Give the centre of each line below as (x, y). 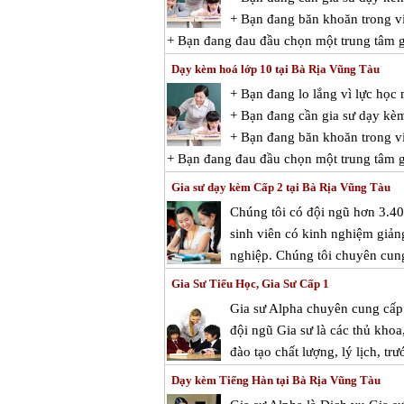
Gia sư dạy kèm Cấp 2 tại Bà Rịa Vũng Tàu (281, 187)
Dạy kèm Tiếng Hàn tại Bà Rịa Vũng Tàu (276, 380)
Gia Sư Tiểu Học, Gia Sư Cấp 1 (250, 284)
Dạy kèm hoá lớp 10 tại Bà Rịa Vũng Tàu (275, 69)
